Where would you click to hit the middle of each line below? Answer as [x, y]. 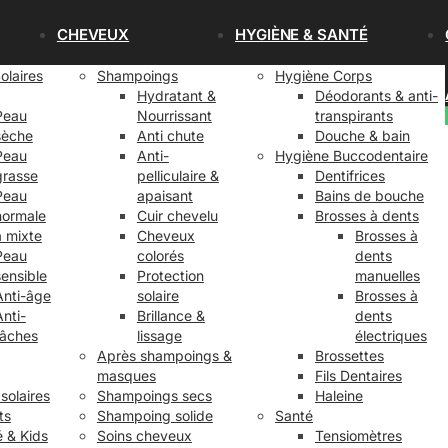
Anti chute [170, 135]
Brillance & [170, 315]
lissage [159, 335]
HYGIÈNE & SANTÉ [301, 34]
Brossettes [349, 355]
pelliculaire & [177, 175]
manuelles [387, 275]
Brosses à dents [367, 215]
